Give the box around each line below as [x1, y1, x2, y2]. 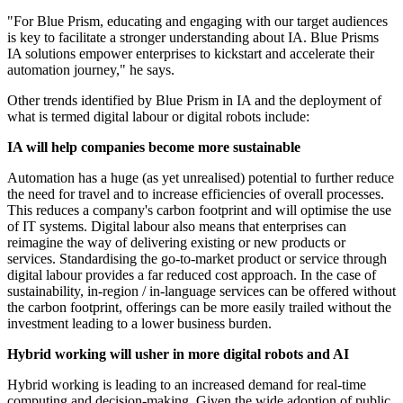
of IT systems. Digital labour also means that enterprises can [7, 219, 346, 235]
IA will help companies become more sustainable [7, 139, 300, 156]
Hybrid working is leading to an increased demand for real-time [7, 377, 366, 393]
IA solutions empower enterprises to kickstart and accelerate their [7, 46, 374, 62]
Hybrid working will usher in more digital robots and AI [7, 346, 349, 363]
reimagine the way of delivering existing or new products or [7, 235, 345, 251]
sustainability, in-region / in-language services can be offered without [7, 283, 396, 300]
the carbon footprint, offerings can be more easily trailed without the [7, 300, 391, 316]
